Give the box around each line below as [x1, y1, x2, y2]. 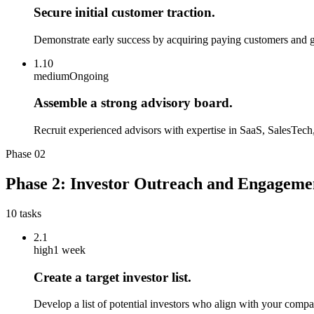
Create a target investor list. [34, 269, 191, 285]
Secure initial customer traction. [34, 4, 215, 20]
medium [34, 69, 69, 82]
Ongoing [69, 69, 109, 82]
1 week [53, 243, 86, 256]
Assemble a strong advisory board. [34, 95, 233, 111]
